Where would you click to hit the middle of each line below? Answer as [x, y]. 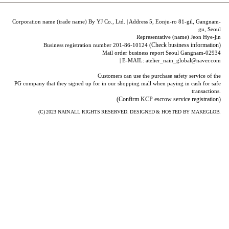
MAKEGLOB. [206, 111]
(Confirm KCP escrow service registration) [169, 99]
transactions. [207, 91]
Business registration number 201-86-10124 [97, 45]
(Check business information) [185, 45]
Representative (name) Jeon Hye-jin [179, 37]
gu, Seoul [210, 29]
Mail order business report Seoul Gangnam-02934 [162, 52]
